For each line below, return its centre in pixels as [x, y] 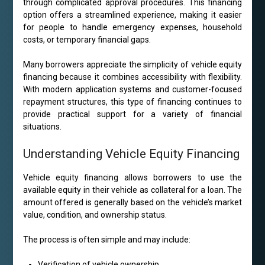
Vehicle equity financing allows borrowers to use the [132, 178]
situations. [42, 127]
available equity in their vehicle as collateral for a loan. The [132, 190]
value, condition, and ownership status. [95, 215]
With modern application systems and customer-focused [132, 90]
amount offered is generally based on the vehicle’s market [132, 203]
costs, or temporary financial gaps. [87, 40]
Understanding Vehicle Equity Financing [131, 154]
